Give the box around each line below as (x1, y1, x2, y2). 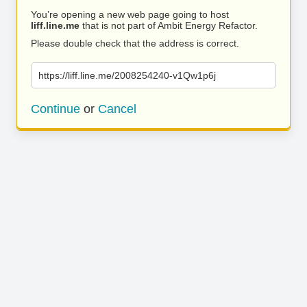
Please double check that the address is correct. (31, 38, 239, 49)
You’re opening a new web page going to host (31, 9, 229, 20)
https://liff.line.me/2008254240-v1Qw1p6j (38, 70, 216, 81)
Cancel (98, 102, 136, 116)
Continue (31, 102, 80, 116)
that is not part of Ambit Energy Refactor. (79, 20, 258, 31)
